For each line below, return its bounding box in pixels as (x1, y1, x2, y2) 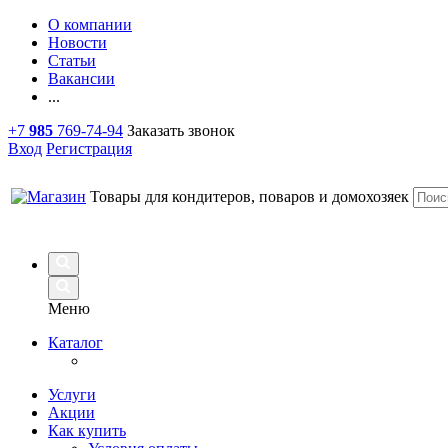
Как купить (48, 422, 126, 439)
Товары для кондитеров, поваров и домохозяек (90, 188, 409, 205)
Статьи (48, 52, 96, 69)
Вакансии (48, 70, 115, 87)
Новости (48, 34, 107, 51)
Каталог (48, 334, 103, 351)
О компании (48, 16, 132, 33)
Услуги (48, 386, 96, 403)
